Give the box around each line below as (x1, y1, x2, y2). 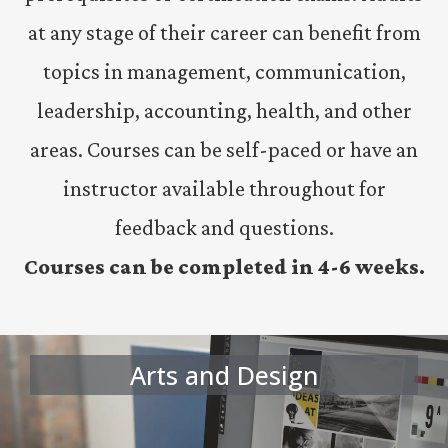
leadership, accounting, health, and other (36, 97, 412, 123)
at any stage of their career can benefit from (27, 19, 421, 45)
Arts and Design (129, 357, 319, 392)
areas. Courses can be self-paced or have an (30, 136, 418, 162)
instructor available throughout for (62, 175, 386, 201)
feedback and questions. (114, 214, 334, 240)
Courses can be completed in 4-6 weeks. (23, 253, 425, 279)
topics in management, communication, (42, 58, 406, 84)
